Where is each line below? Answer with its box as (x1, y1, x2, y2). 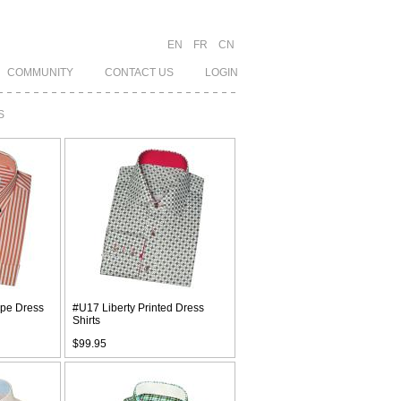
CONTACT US (105, 66, 174, 79)
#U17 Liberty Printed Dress (73, 302, 204, 314)
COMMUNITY (7, 66, 73, 79)
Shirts (73, 314, 100, 327)
